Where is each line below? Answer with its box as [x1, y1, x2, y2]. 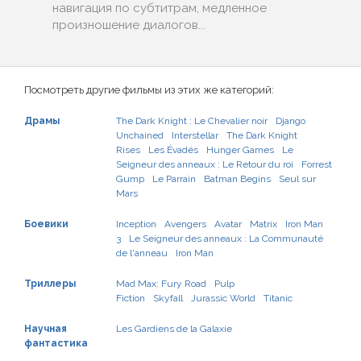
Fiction [116, 293, 145, 304]
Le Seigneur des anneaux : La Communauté [129, 233, 323, 244]
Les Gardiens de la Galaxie [116, 323, 232, 334]
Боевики [24, 218, 68, 230]
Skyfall [153, 293, 183, 304]
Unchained [116, 130, 164, 141]
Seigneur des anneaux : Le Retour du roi [116, 159, 293, 170]
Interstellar [172, 130, 218, 141]
